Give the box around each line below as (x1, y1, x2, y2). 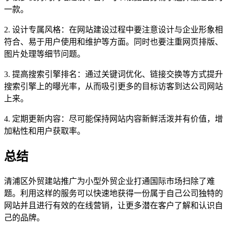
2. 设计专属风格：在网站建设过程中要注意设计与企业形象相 (4, 25, 223, 34)
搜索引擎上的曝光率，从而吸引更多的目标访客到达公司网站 (4, 82, 223, 91)
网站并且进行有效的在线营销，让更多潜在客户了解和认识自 (4, 201, 223, 210)
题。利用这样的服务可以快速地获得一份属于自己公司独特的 (4, 189, 223, 198)
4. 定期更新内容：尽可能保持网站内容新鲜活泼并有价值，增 (4, 115, 223, 124)
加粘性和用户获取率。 (4, 127, 85, 136)
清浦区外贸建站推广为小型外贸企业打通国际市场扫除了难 (4, 177, 215, 186)
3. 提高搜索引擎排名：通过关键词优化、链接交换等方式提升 (4, 70, 223, 79)
